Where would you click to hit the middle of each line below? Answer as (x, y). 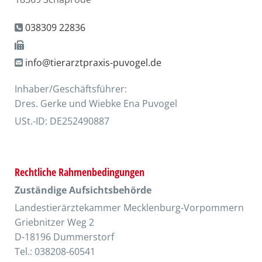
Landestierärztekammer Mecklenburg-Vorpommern (129, 208)
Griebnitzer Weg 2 (54, 222)
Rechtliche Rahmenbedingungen (80, 172)
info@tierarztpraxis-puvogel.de (93, 63)
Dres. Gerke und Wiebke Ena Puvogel (96, 104)
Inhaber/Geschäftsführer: (71, 89)
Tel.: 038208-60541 (55, 251)
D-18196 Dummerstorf (64, 237)
